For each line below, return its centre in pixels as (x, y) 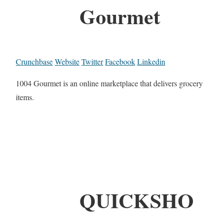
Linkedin (151, 61)
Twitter (92, 61)
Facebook (120, 61)
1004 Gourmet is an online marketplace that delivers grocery (109, 83)
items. (25, 97)
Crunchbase (34, 61)
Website (67, 61)
